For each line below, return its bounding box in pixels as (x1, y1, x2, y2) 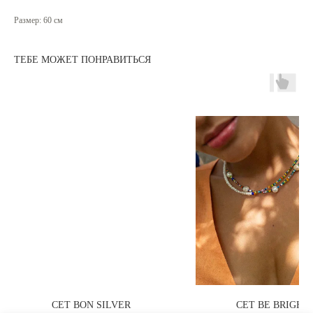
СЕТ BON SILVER (51, 300, 131, 311)
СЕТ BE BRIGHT (235, 300, 310, 311)
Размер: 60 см (14, 15, 63, 26)
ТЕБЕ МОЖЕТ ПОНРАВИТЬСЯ (14, 54, 151, 66)
